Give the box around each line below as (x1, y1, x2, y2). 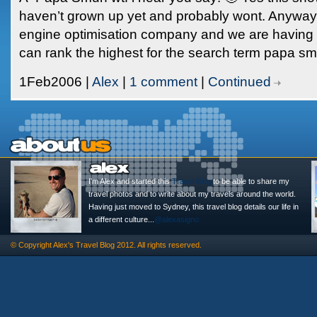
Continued (208, 74, 271, 89)
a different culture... (88, 215, 154, 224)
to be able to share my (211, 177, 289, 185)
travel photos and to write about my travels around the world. (88, 190, 296, 198)
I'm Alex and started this (88, 177, 172, 185)
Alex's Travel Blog (53, 241, 115, 249)
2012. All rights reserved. (115, 241, 202, 249)
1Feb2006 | (19, 74, 92, 89)
